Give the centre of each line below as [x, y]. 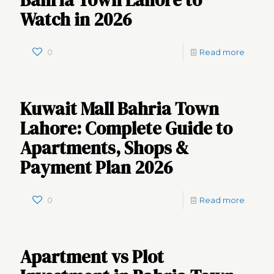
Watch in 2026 [76, 20]
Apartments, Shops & [104, 148]
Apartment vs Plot [92, 257]
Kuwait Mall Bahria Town [120, 109]
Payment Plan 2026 [96, 168]
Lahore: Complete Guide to [126, 128]
